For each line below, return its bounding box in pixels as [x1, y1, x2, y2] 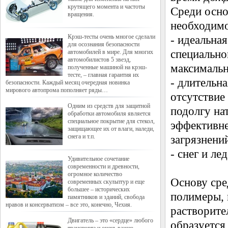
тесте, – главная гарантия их [68, 71, 139, 78]
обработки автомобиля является [68, 110, 151, 117]
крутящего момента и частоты [68, 3, 145, 10]
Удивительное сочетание [68, 155, 129, 162]
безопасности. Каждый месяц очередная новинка [6, 79, 130, 86]
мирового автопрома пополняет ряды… [6, 87, 108, 94]
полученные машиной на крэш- [68, 64, 147, 71]
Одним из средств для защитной [68, 102, 150, 109]
